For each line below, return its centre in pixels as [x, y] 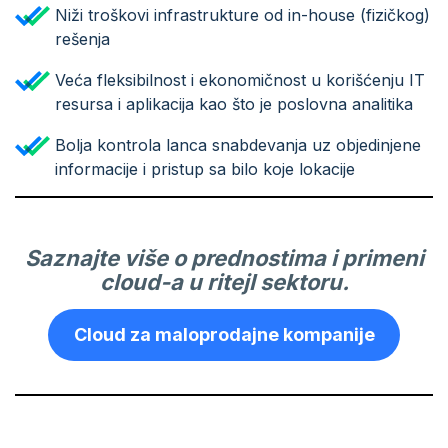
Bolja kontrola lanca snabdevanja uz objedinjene [238, 144]
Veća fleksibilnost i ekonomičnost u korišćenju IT [240, 79]
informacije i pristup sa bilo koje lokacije [205, 168]
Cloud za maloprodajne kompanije [224, 334]
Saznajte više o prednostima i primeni [224, 257]
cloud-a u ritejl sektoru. [224, 281]
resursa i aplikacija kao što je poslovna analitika [234, 103]
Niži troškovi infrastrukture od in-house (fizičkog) [242, 14]
